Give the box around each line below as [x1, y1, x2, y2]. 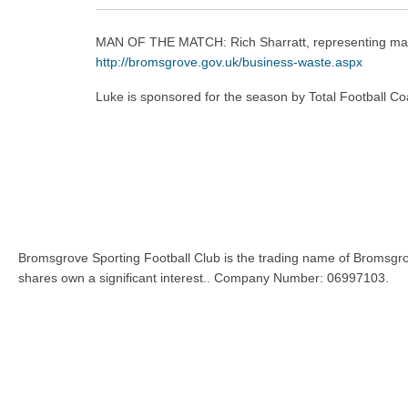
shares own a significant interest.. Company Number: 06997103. [18, 270, 389, 286]
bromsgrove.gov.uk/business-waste [128, 55, 332, 70]
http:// [96, 55, 129, 70]
